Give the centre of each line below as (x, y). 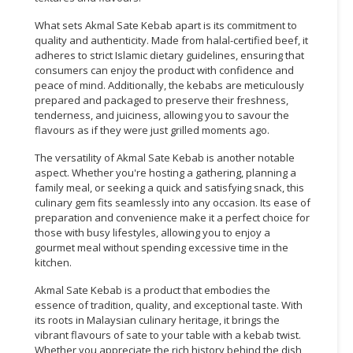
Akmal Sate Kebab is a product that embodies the (152, 290)
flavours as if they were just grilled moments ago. (152, 130)
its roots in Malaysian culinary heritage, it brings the (157, 320)
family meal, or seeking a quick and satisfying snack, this (169, 187)
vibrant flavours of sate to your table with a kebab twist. (168, 334)
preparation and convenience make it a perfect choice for (172, 217)
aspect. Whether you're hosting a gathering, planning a (165, 172)
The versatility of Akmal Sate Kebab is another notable (165, 157)
